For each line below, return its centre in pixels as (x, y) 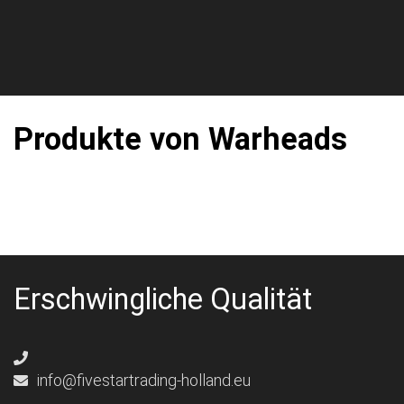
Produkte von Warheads (180, 139)
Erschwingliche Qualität (163, 300)
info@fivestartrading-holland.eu (142, 381)
